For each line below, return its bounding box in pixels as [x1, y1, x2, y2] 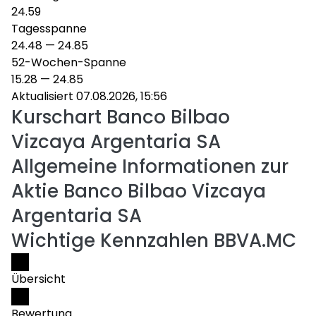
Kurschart [11, 104, 102, 130]
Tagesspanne [11, 20, 87, 37]
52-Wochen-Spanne [11, 54, 126, 71]
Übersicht [11, 271, 66, 287]
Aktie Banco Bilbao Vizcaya [11, 178, 266, 204]
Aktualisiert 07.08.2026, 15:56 [11, 88, 167, 104]
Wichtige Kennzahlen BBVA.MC [11, 228, 296, 253]
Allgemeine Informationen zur [11, 154, 288, 179]
